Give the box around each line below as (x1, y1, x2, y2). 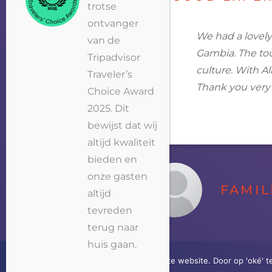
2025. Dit (87, 103, 130, 114)
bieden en (87, 154, 138, 165)
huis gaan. (87, 239, 137, 250)
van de (87, 35, 121, 46)
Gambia (196, 47, 234, 59)
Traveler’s (87, 69, 133, 80)
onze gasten (87, 171, 148, 182)
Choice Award (87, 86, 155, 97)
